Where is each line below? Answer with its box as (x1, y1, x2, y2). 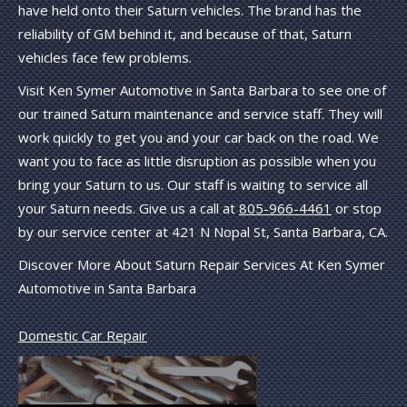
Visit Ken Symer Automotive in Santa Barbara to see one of (18, 80, 386, 99)
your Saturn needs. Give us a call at (18, 198, 239, 217)
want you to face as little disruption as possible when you (18, 151, 376, 170)
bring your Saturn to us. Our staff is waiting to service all (18, 174, 368, 194)
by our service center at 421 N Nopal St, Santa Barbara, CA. (18, 222, 388, 241)
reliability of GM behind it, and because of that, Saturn (18, 24, 352, 43)
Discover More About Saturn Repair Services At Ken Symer (18, 254, 385, 273)
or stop (332, 198, 382, 217)
